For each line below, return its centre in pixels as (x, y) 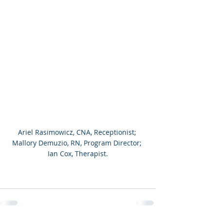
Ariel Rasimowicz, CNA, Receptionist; (78, 132)
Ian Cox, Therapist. (78, 154)
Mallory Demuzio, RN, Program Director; (78, 143)
